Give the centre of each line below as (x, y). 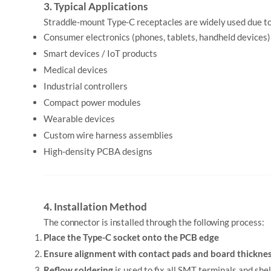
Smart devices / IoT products (100, 53)
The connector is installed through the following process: (154, 222)
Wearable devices (79, 119)
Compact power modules (92, 102)
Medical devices (76, 70)
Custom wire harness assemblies (108, 135)
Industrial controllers (86, 86)
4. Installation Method (95, 207)
